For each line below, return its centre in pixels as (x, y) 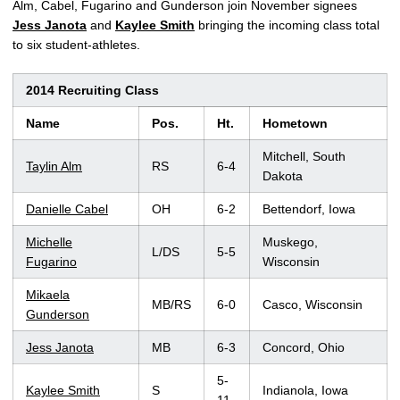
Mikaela (48, 294)
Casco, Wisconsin (312, 304)
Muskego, (290, 242)
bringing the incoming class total (287, 25)
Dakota (283, 175)
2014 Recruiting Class (92, 90)
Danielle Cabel (67, 208)
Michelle (49, 242)
